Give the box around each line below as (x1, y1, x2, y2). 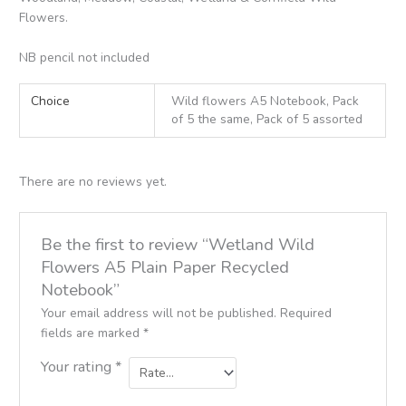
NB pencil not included (19, 49, 150, 67)
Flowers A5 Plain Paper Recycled (40, 256, 289, 279)
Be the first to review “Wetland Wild (40, 233, 314, 256)
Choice (31, 92, 71, 110)
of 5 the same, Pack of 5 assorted (171, 110, 363, 128)
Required (279, 304, 332, 323)
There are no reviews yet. (19, 173, 168, 191)
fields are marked (40, 324, 143, 343)
